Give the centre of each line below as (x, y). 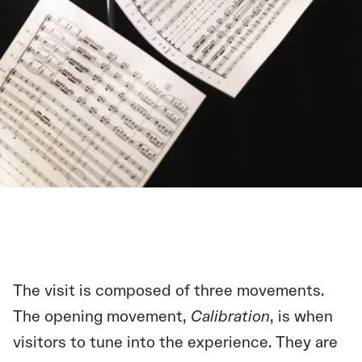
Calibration (230, 317)
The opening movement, (102, 317)
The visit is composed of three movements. (169, 291)
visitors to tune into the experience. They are (175, 343)
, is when (301, 317)
